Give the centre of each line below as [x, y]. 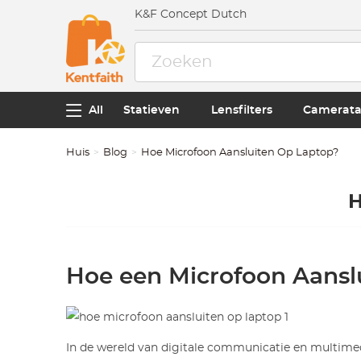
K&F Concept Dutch [191, 15]
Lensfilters [241, 110]
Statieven [152, 110]
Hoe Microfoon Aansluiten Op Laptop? [240, 153]
